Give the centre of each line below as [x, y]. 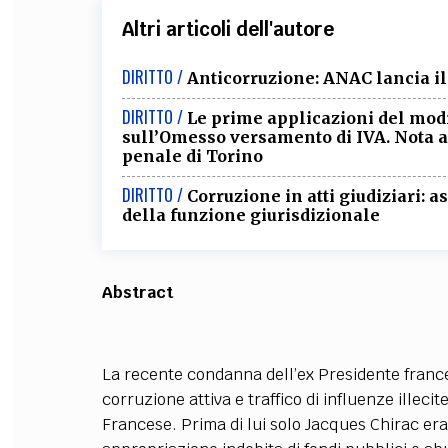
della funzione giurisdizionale [250, 215]
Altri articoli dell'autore [227, 29]
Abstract [137, 292]
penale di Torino [192, 156]
